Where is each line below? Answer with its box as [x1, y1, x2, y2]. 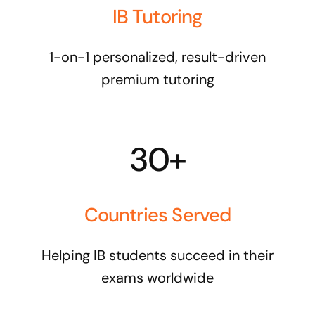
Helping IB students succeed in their [41, 245, 274, 264]
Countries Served [84, 202, 231, 227]
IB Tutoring [112, 4, 203, 29]
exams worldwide [101, 268, 214, 287]
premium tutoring [101, 70, 214, 89]
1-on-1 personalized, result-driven [49, 47, 266, 66]
